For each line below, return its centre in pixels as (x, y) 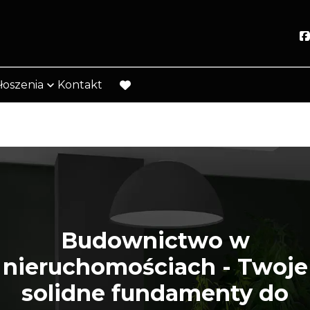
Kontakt (80, 85)
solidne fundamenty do (155, 293)
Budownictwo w (155, 240)
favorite (140, 93)
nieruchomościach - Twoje (155, 266)
